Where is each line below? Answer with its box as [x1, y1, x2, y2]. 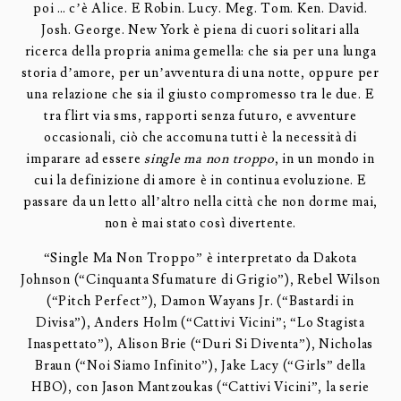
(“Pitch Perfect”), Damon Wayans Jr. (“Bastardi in [47, 292, 354, 310]
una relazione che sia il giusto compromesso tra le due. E [26, 86, 375, 104]
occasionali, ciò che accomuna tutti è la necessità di [44, 129, 357, 147]
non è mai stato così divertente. [104, 215, 297, 233]
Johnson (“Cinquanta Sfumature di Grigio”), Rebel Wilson [20, 270, 381, 288]
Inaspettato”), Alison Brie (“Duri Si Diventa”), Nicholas [27, 335, 374, 353]
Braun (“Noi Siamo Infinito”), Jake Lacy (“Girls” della [35, 356, 366, 374]
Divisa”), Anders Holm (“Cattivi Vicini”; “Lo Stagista [36, 313, 365, 331]
